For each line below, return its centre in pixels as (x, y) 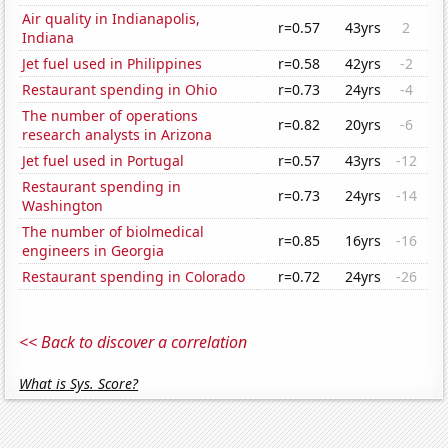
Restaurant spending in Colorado (134, 277)
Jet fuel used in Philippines (112, 64)
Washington (63, 206)
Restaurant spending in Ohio (120, 90)
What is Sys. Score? (79, 384)
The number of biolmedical (113, 232)
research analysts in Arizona (117, 135)
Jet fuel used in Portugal (103, 161)
